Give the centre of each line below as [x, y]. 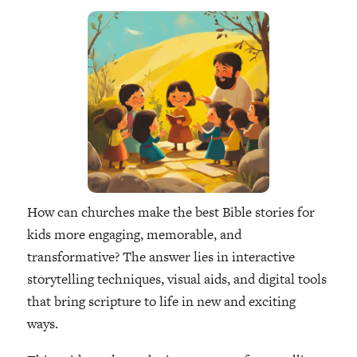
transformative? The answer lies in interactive [161, 257]
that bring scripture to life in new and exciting [161, 302]
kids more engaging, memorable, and [134, 235]
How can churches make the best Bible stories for [171, 212]
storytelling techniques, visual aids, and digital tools [177, 279]
